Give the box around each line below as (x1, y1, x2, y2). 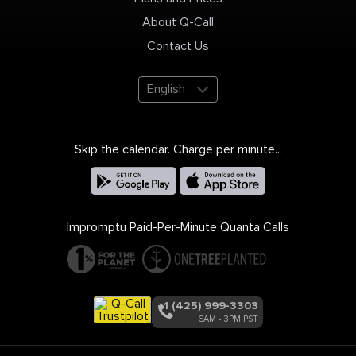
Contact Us (147, 37, 209, 54)
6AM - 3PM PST (198, 313, 258, 324)
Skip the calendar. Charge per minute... (74, 141, 282, 157)
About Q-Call (142, 14, 214, 31)
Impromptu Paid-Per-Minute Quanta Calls (67, 219, 289, 235)
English (147, 80, 185, 97)
